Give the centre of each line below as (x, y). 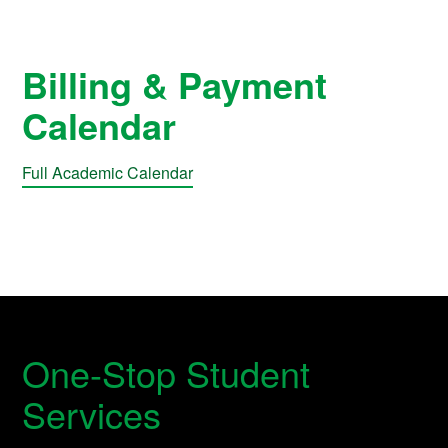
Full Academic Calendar (108, 172)
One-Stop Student (166, 372)
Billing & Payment (175, 83)
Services (92, 413)
